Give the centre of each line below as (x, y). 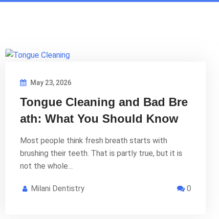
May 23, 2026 (50, 82)
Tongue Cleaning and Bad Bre (104, 102)
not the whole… (46, 166)
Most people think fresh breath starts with (94, 140)
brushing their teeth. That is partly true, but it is (101, 153)
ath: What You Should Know (99, 118)
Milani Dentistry (58, 188)
